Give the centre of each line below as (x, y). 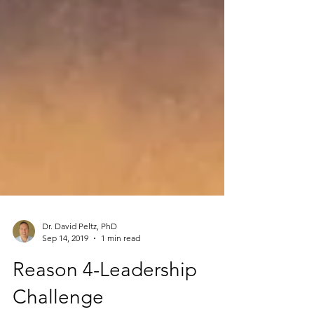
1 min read (121, 294)
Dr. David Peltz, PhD (80, 282)
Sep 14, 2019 (65, 294)
